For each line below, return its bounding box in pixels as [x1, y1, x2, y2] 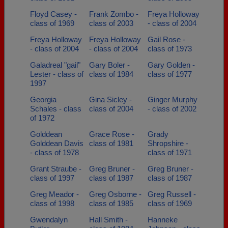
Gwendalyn [30, 215, 68, 224]
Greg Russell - [148, 190, 196, 198]
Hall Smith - [89, 215, 128, 224]
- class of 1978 [30, 148, 79, 157]
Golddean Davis [30, 139, 83, 148]
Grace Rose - [89, 130, 134, 138]
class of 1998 [30, 199, 74, 208]
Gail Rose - [148, 35, 185, 44]
